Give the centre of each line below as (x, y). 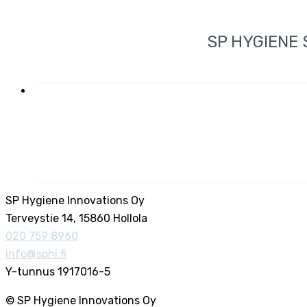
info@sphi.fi (36, 254)
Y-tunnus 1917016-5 (58, 271)
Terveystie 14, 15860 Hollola (76, 218)
